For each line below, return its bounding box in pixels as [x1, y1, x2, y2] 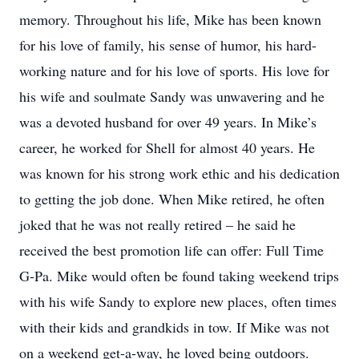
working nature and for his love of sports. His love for [19, 61, 329, 80]
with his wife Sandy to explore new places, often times [19, 292, 337, 311]
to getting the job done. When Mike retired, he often [19, 189, 325, 208]
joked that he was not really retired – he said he [19, 215, 296, 234]
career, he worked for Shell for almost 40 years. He [19, 138, 315, 157]
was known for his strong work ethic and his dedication [19, 163, 340, 183]
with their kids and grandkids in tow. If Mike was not [19, 317, 329, 337]
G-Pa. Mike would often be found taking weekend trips [19, 266, 339, 285]
